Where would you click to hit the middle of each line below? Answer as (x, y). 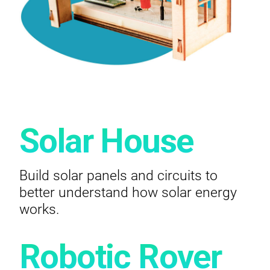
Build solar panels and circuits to (118, 175)
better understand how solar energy (128, 192)
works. (39, 209)
